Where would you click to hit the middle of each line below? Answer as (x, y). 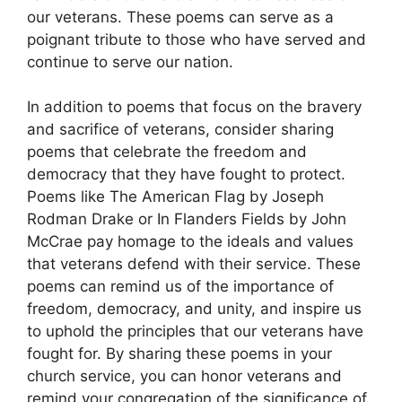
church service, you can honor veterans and (184, 376)
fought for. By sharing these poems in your (179, 354)
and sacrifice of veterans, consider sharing (180, 130)
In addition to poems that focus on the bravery (194, 107)
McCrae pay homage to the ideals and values (190, 242)
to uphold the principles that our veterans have (195, 332)
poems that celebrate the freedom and (167, 152)
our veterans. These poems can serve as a (180, 17)
